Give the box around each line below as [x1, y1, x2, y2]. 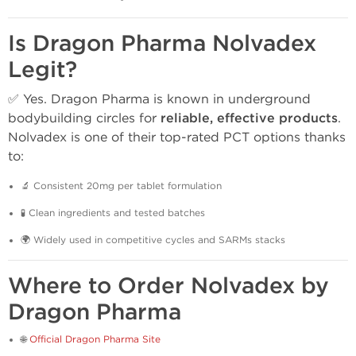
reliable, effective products [161, 110, 338, 126]
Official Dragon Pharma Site [29, 334, 161, 345]
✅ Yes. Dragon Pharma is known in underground [8, 91, 311, 106]
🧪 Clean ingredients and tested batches [21, 207, 205, 219]
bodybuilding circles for [8, 110, 161, 126]
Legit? [8, 56, 77, 83]
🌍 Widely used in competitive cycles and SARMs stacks [21, 234, 285, 246]
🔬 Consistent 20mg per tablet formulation [21, 180, 222, 192]
